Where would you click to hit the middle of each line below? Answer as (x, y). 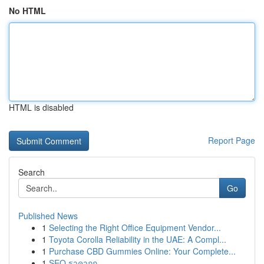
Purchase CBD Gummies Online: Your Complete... (142, 251)
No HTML (27, 11)
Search (32, 172)
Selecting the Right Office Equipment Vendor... (135, 227)
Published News (48, 216)
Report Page (232, 140)
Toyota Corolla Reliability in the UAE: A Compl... (138, 239)
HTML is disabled (41, 107)
